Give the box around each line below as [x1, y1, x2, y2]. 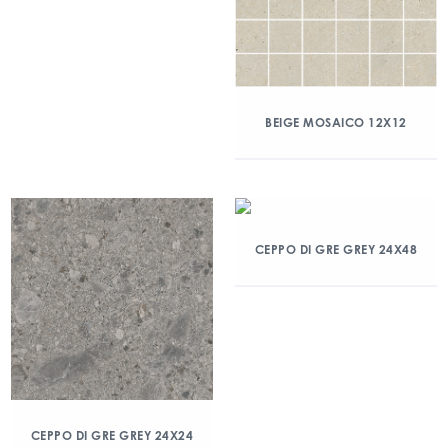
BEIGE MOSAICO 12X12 [265, 115, 407, 130]
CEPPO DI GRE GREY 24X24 [30, 428, 194, 443]
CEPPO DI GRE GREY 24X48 [254, 242, 418, 257]
